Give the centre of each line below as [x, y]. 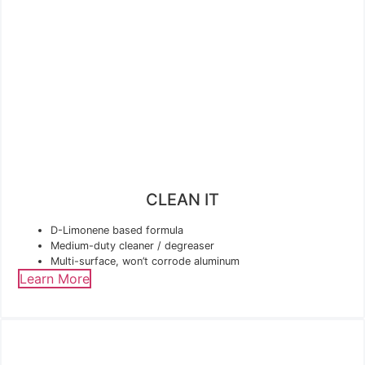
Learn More [55, 278]
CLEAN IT [182, 199]
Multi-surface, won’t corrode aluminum [145, 261]
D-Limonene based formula [117, 230]
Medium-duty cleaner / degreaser [132, 245]
